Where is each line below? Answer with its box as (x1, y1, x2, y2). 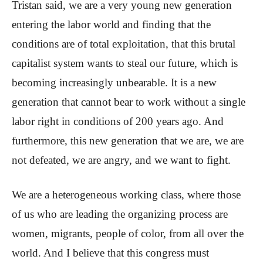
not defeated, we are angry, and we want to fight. (12, 154, 231, 167)
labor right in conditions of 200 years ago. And (12, 115, 224, 128)
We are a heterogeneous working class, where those (12, 188, 241, 201)
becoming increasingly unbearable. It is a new (12, 76, 217, 89)
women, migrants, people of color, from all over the (12, 227, 244, 240)
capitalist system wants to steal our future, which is (12, 57, 238, 70)
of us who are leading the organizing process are (12, 208, 228, 221)
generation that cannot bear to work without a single (12, 96, 245, 109)
